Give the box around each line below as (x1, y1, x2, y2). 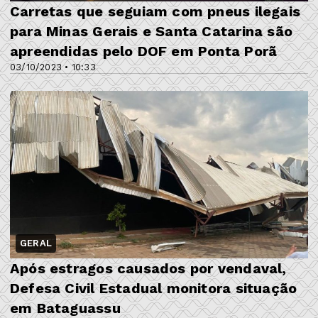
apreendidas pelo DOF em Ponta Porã (10, 43, 278, 60)
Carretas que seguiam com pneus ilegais (10, 3, 300, 21)
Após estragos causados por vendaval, (10, 260, 287, 278)
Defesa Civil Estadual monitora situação (10, 280, 297, 297)
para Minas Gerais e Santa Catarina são (10, 23, 292, 40)
